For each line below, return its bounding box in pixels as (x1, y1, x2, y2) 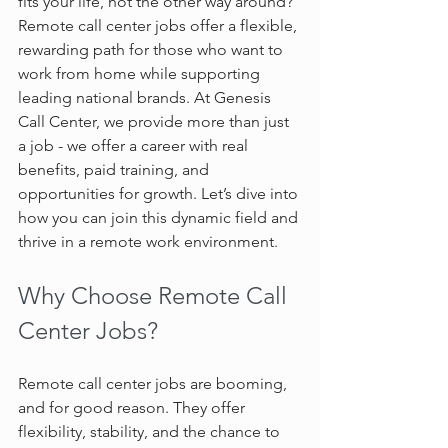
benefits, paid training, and (18, 160, 213, 180)
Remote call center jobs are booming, (18, 374, 291, 394)
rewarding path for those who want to (18, 40, 287, 60)
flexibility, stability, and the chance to (18, 422, 284, 442)
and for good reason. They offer (18, 398, 249, 418)
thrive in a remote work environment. (18, 232, 278, 252)
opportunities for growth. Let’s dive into (18, 184, 302, 204)
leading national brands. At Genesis (18, 88, 275, 108)
